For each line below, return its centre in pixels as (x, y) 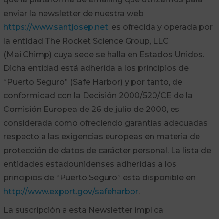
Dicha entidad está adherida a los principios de (96, 68)
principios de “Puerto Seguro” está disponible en (99, 178)
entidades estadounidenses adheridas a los (90, 164)
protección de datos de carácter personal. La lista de (107, 150)
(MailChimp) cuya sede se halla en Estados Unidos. (104, 55)
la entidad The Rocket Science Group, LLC (86, 41)
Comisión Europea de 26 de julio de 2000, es (91, 109)
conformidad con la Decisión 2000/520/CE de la (98, 96)
